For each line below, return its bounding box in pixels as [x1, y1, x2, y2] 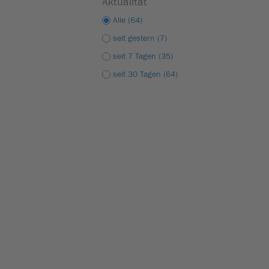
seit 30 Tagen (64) [113, 70, 178, 79]
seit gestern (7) [113, 34, 167, 43]
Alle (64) [113, 16, 142, 25]
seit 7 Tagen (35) [113, 52, 173, 61]
